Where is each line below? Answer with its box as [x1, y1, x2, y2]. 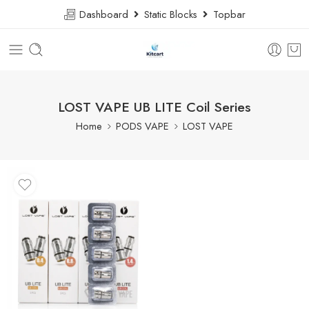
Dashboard [77, 7, 134, 21]
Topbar [208, 7, 246, 21]
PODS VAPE [116, 119, 169, 133]
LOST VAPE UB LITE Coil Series [58, 97, 251, 117]
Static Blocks [139, 7, 203, 21]
